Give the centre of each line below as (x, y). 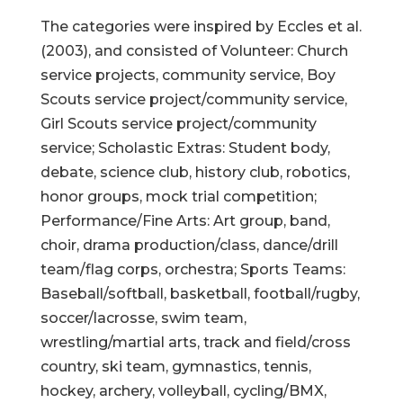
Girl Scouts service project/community (178, 124)
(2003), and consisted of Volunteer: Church (194, 51)
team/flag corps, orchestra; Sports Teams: (193, 269)
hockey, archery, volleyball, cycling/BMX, (183, 391)
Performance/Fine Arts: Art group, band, (185, 221)
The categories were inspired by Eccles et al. (201, 27)
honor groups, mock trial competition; (178, 197)
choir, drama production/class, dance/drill (189, 245)
